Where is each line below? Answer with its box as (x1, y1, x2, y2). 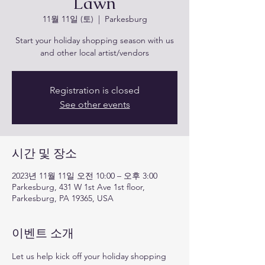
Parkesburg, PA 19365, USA (12, 193, 114, 203)
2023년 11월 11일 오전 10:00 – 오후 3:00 (12, 170, 157, 181)
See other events (59, 99, 130, 110)
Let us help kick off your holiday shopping (12, 251, 169, 261)
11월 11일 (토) (42, 14, 93, 24)
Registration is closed (50, 85, 140, 96)
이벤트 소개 (12, 225, 74, 241)
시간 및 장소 (12, 146, 77, 161)
